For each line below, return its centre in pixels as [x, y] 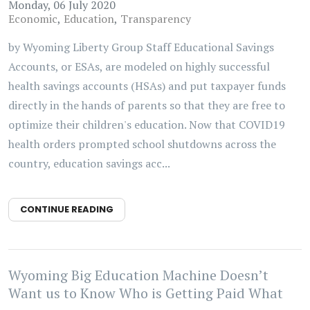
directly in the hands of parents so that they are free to [147, 105]
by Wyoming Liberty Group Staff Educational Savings [141, 47]
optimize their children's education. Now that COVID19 [147, 125]
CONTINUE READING [67, 209]
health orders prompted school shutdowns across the [142, 144]
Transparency [156, 19]
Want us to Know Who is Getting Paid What [146, 293]
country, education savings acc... [89, 163]
